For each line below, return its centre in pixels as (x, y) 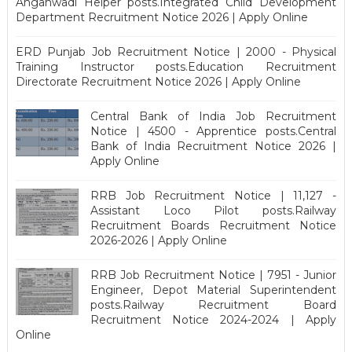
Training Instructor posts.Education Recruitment (176, 66)
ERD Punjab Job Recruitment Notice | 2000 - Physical (176, 51)
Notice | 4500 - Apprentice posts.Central (213, 131)
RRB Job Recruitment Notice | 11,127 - (213, 195)
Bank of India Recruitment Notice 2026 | (213, 146)
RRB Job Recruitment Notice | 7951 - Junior (213, 275)
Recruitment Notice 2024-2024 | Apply (213, 319)
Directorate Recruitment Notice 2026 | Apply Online (158, 81)
